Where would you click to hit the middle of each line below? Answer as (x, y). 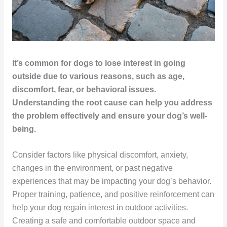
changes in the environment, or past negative (92, 168)
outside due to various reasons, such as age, (98, 77)
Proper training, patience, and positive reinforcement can (113, 195)
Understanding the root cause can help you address (112, 103)
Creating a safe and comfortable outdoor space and (104, 221)
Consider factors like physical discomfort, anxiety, (100, 155)
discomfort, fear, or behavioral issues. (84, 90)
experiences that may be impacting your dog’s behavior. (111, 181)
